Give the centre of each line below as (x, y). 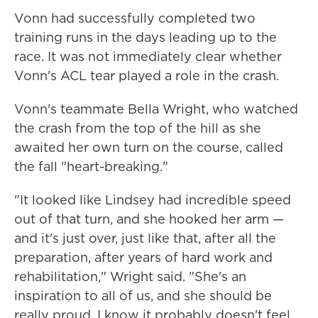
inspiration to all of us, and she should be (143, 296)
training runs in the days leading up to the (146, 37)
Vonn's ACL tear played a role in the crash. (147, 76)
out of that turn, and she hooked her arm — (149, 219)
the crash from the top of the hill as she (138, 128)
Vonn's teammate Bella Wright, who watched (156, 109)
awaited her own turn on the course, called (149, 147)
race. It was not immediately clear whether (148, 56)
